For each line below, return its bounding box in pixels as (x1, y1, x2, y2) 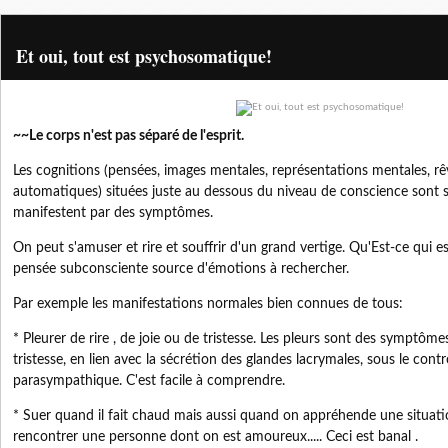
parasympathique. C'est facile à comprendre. (13, 374, 285, 388)
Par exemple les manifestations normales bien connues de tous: (13, 297, 403, 311)
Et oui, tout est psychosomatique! (16, 43, 272, 69)
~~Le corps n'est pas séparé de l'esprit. (13, 129, 244, 143)
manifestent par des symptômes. (13, 206, 213, 220)
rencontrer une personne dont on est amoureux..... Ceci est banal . (13, 430, 418, 444)
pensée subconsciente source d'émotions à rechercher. (13, 262, 349, 276)
